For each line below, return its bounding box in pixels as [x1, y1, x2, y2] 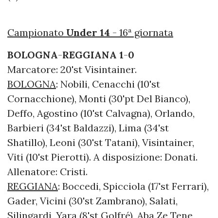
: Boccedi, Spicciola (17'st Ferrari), [58, 180, 209, 193]
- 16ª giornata [110, 26, 173, 39]
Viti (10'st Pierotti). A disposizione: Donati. [7, 151, 198, 163]
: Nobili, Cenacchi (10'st [56, 78, 160, 91]
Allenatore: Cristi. [7, 165, 88, 178]
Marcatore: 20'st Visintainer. [7, 63, 137, 76]
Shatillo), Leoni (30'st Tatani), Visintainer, [7, 136, 194, 149]
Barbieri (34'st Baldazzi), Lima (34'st [7, 122, 169, 134]
